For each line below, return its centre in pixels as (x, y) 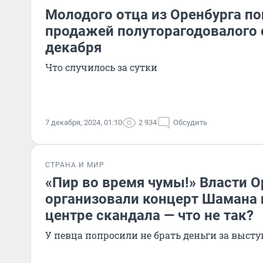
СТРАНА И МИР (75, 165)
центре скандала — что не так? (149, 215)
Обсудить (190, 122)
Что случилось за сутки (101, 67)
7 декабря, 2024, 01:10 (84, 122)
